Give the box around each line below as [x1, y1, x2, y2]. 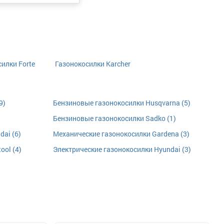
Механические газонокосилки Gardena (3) [53, 129, 190, 138]
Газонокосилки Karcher [54, 58, 130, 68]
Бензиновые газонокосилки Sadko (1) [53, 113, 176, 123]
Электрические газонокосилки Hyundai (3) [53, 144, 191, 154]
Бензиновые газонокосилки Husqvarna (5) [53, 98, 191, 107]
